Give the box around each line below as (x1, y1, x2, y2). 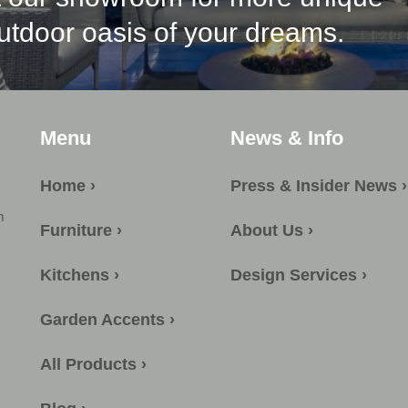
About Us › (230, 221, 313, 240)
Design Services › (230, 266, 367, 285)
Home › (39, 177, 96, 196)
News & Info (230, 127, 343, 150)
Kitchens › (39, 266, 119, 285)
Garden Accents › (39, 311, 175, 330)
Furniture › (39, 221, 122, 240)
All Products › (39, 355, 147, 374)
